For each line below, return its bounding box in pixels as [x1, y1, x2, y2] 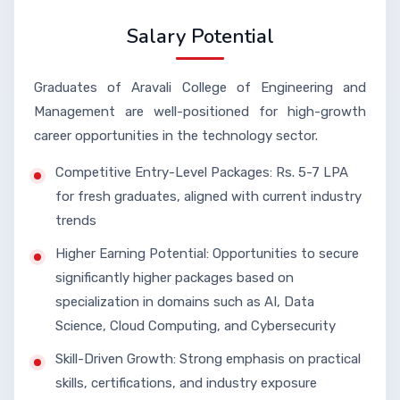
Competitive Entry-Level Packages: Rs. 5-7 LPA [55, 164, 348, 180]
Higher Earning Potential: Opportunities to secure [55, 246, 359, 262]
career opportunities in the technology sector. [34, 128, 318, 144]
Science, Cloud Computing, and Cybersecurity [55, 318, 336, 334]
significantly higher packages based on [55, 270, 294, 286]
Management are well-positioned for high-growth [34, 104, 366, 120]
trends [55, 212, 96, 229]
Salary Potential [126, 23, 274, 50]
